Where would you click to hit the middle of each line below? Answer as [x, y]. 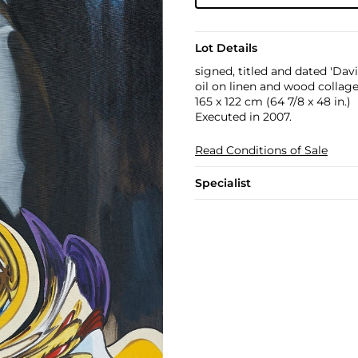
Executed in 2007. [243, 117]
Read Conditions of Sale [261, 150]
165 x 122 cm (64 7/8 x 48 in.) [272, 101]
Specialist [223, 183]
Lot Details [226, 48]
